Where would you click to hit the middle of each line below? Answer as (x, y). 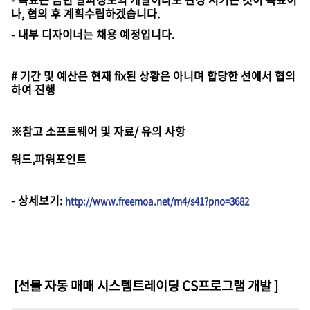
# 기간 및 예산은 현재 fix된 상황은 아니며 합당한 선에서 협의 (153, 75)
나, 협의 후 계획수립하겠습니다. (85, 13)
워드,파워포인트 (49, 158)
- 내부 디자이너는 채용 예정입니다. (93, 34)
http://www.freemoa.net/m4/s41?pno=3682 (157, 201)
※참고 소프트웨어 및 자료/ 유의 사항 (98, 131)
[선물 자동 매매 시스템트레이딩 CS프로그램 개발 (144, 285)
